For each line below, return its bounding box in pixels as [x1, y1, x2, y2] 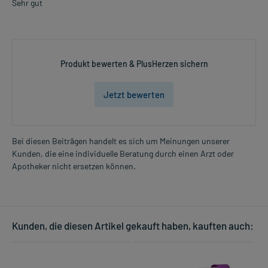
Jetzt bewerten [103, 89, 165, 100]
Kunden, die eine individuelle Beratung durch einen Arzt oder [12, 148, 234, 159]
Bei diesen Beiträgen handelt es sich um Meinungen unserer [12, 136, 230, 147]
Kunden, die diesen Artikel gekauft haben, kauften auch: [12, 220, 254, 232]
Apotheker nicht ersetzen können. [12, 161, 136, 172]
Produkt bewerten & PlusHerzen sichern [60, 59, 208, 69]
